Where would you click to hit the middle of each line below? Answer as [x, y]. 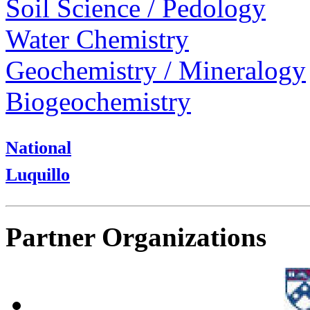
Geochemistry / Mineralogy [156, 71]
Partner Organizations [136, 237]
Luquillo [38, 175]
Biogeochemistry [98, 102]
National [38, 148]
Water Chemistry [97, 39]
